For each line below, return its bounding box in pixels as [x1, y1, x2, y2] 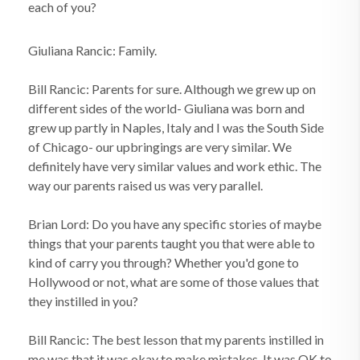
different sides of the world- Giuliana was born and [28, 100, 305, 116]
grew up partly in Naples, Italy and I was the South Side [28, 120, 324, 135]
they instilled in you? [28, 293, 138, 309]
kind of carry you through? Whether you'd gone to [28, 255, 299, 270]
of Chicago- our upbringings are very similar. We [28, 139, 292, 154]
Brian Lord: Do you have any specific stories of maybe [28, 216, 321, 231]
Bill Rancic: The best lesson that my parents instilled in [28, 332, 324, 347]
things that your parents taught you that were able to [28, 235, 315, 251]
